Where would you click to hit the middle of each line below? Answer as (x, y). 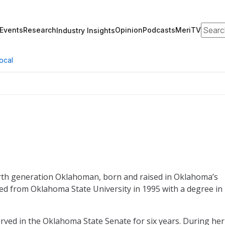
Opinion (129, 30)
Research (40, 30)
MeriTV (188, 30)
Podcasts (159, 30)
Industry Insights (86, 30)
